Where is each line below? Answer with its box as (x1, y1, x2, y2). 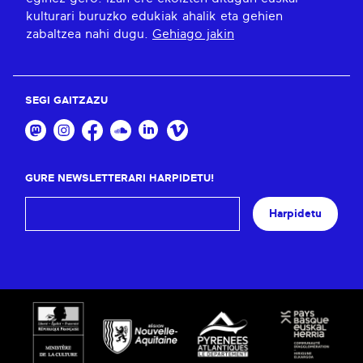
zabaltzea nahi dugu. (26, 28, 152, 41)
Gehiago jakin (152, 28, 234, 41)
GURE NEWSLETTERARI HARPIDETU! (25, 173, 214, 184)
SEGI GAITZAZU (25, 96, 108, 107)
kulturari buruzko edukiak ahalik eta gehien (26, 10, 283, 23)
